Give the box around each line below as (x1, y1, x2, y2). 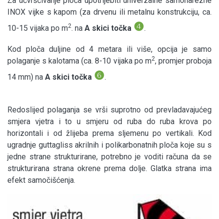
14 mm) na (7, 72, 45, 82)
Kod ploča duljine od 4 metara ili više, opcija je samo (7, 44, 212, 54)
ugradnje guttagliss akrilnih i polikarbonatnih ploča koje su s (7, 140, 212, 150)
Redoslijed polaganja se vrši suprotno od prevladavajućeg (7, 105, 212, 115)
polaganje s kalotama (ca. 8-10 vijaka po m (7, 56, 152, 66)
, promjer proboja (154, 56, 212, 66)
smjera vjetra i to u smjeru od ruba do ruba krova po (7, 117, 212, 127)
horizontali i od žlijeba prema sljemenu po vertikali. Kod (7, 129, 212, 138)
